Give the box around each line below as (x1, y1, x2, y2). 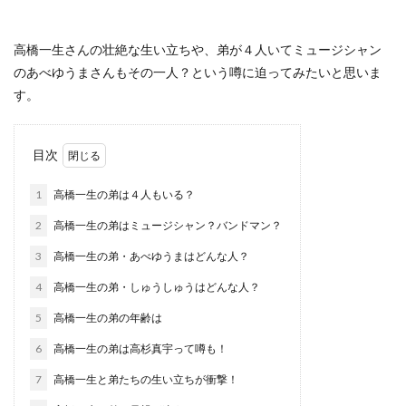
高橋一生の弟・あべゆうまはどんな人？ (52, 249, 249, 264)
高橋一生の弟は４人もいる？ (52, 188, 195, 202)
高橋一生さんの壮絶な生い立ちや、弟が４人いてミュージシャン (14, 42, 382, 58)
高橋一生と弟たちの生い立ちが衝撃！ (52, 372, 238, 387)
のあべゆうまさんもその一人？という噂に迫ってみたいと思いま (14, 64, 382, 81)
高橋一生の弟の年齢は (52, 311, 162, 325)
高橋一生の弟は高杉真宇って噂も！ (52, 342, 227, 356)
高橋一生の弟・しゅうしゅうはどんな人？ (52, 280, 260, 295)
